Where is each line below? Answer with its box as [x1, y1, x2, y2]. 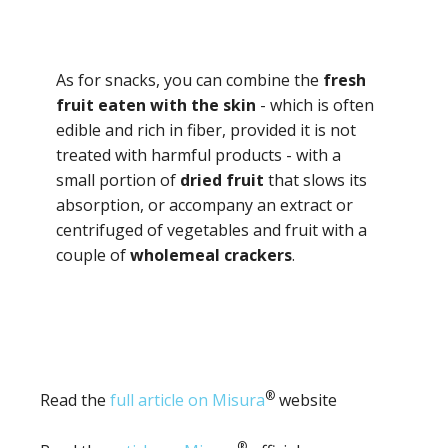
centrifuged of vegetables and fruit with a [56, 218, 367, 241]
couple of [56, 243, 130, 266]
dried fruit [180, 168, 264, 191]
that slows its [264, 168, 367, 191]
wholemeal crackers [130, 243, 292, 266]
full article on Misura [110, 388, 265, 411]
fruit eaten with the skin [56, 93, 256, 116]
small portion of [56, 168, 180, 191]
